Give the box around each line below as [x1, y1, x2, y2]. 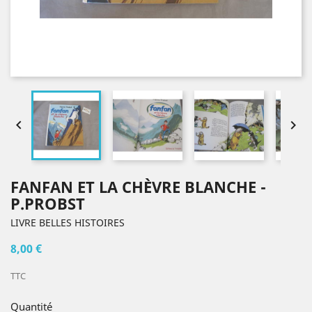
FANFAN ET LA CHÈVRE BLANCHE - [10, 176, 266, 197]
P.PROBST [10, 193, 85, 214]
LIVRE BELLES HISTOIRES [10, 216, 125, 229]
